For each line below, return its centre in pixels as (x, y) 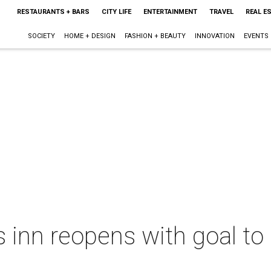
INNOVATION (214, 36)
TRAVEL (221, 12)
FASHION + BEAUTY (155, 36)
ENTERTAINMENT (170, 12)
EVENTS (256, 36)
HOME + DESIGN (90, 36)
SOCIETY (41, 36)
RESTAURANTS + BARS (53, 12)
